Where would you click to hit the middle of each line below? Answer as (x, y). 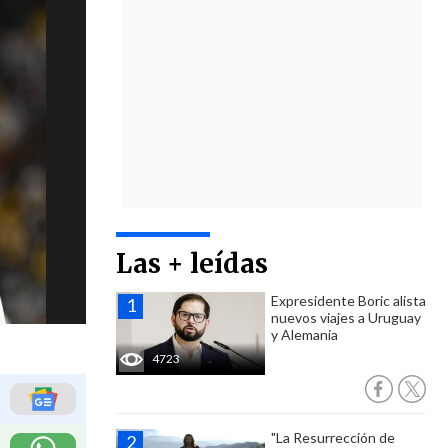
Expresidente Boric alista (348, 300)
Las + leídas (192, 263)
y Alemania (304, 334)
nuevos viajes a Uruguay (346, 317)
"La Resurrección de (333, 437)
